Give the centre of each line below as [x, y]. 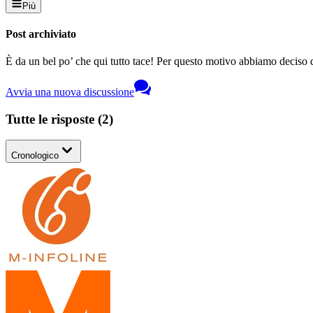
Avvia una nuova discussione [70, 92]
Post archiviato [41, 34]
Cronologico [35, 156]
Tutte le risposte [52, 119]
